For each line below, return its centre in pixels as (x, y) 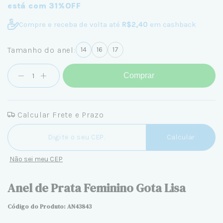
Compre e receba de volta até (70, 24)
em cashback (172, 24)
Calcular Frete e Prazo (59, 115)
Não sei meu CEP (36, 159)
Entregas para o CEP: (42, 126)
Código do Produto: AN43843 (50, 207)
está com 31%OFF (44, 6)
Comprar (139, 75)
